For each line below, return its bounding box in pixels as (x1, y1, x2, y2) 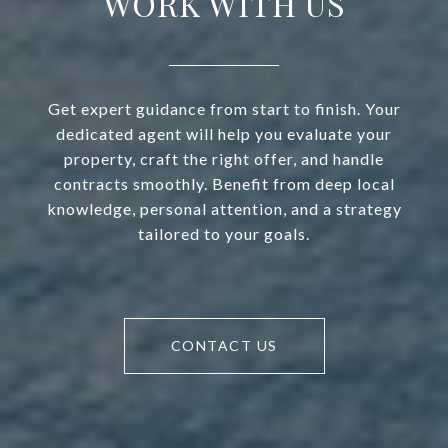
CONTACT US (170, 337, 278, 355)
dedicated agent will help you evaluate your (56, 124, 392, 144)
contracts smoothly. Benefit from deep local (53, 174, 395, 194)
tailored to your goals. (138, 224, 310, 244)
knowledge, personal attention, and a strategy (46, 199, 402, 219)
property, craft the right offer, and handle (64, 149, 384, 169)
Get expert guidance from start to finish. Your (47, 99, 401, 119)
